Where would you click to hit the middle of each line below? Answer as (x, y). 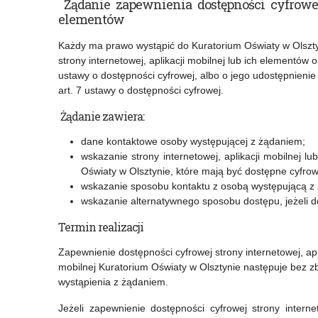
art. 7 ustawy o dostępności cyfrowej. (141, 91)
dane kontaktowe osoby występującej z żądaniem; (193, 142)
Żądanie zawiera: (101, 116)
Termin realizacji (101, 227)
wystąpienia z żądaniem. (113, 282)
